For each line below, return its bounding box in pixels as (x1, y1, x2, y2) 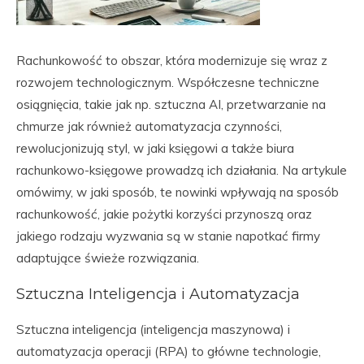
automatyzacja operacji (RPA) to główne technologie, (16, 344, 321, 359)
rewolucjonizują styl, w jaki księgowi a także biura (16, 141, 294, 156)
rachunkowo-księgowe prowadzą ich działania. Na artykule (16, 162, 347, 178)
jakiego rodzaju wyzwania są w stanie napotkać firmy (16, 228, 320, 244)
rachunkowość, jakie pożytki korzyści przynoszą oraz (16, 206, 312, 222)
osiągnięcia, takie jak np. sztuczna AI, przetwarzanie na (16, 97, 326, 112)
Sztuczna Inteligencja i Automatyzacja (16, 284, 300, 303)
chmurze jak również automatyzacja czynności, (16, 119, 282, 134)
